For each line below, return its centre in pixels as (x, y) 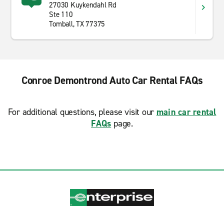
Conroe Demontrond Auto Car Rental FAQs (112, 80)
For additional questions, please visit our (82, 112)
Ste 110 (61, 14)
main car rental (186, 112)
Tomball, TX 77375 (77, 24)
